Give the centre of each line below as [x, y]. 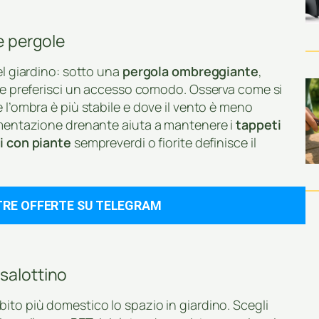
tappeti [258, 124]
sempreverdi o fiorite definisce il [163, 142]
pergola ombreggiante [190, 71]
